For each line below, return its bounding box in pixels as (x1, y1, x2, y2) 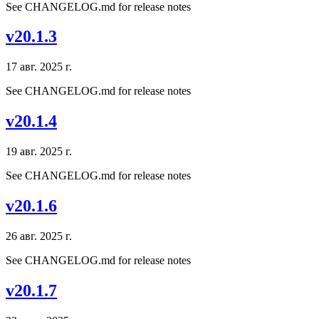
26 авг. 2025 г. (6, 230, 72, 242)
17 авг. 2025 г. (6, 61, 72, 73)
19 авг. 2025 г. (6, 145, 72, 158)
